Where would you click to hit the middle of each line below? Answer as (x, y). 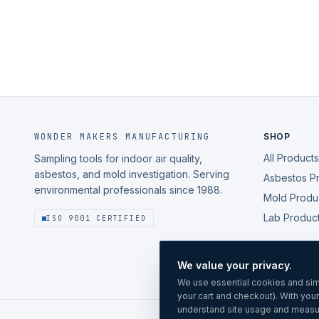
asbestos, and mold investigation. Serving (132, 174)
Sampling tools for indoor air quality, (118, 158)
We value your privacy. (235, 265)
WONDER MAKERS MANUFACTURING (122, 137)
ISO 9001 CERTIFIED (96, 218)
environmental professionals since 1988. (128, 190)
